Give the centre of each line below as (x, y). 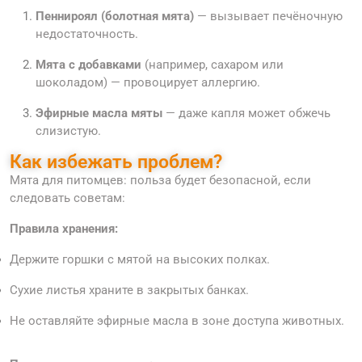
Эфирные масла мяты (99, 114)
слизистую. (68, 131)
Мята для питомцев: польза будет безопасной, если (160, 181)
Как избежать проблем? (116, 162)
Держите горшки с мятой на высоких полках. (140, 260)
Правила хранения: (64, 229)
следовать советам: (67, 198)
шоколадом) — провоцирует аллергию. (148, 83)
